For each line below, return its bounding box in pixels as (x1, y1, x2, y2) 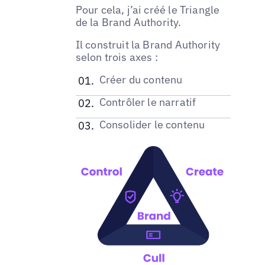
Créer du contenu (99, 72, 183, 86)
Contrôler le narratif (99, 95, 196, 109)
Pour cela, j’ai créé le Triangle (75, 2, 220, 17)
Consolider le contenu (99, 117, 205, 131)
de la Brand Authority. (75, 15, 182, 29)
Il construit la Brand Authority (75, 37, 221, 51)
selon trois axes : (75, 50, 158, 64)
